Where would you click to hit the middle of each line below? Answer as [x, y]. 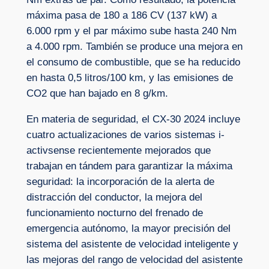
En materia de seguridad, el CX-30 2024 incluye [133, 119]
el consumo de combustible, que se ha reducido [133, 62]
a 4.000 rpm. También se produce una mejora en [134, 47]
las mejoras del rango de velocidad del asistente [134, 259]
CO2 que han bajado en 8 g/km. [97, 94]
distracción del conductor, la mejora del [114, 197]
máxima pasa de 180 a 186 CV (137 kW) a [121, 16]
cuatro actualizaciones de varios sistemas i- [125, 134]
